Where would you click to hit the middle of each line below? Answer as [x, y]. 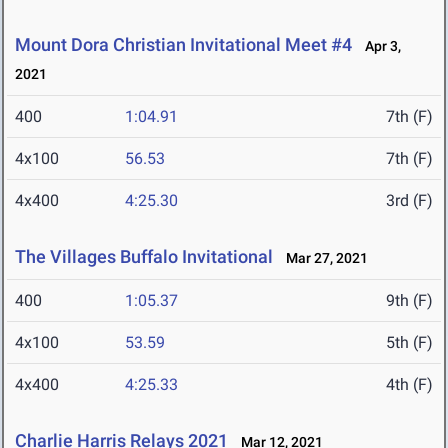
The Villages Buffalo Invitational [144, 257]
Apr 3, [378, 46]
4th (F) [409, 385]
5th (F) [409, 343]
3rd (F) [409, 201]
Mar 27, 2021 [322, 258]
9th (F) [409, 301]
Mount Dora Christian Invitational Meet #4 [183, 45]
